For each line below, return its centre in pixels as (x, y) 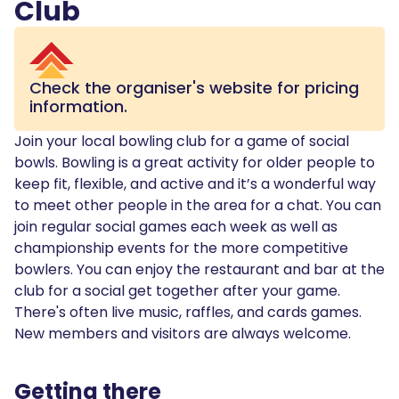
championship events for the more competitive (181, 248)
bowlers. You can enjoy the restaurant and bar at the (199, 269)
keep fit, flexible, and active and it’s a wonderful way (195, 183)
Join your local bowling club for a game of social (182, 141)
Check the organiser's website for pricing (194, 87)
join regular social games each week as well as (176, 226)
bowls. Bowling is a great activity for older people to (195, 162)
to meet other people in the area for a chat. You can (198, 205)
